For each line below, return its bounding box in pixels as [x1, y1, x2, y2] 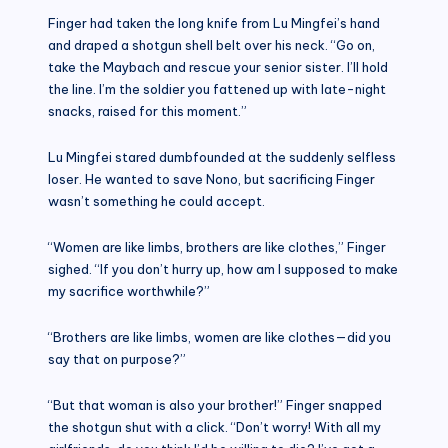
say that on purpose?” [48, 350, 186, 367]
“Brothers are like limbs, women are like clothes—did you [48, 328, 391, 345]
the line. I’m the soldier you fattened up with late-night [48, 80, 386, 97]
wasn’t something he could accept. [48, 192, 265, 209]
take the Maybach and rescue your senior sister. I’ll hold [48, 58, 388, 75]
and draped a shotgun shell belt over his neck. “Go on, [48, 36, 375, 53]
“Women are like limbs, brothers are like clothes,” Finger [48, 238, 386, 255]
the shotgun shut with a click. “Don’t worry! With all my [48, 418, 381, 435]
